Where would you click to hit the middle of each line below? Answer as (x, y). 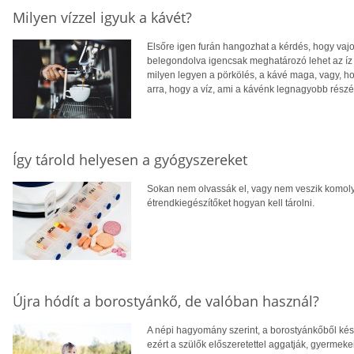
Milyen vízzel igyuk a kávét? (102, 18)
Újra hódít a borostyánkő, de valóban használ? (166, 301)
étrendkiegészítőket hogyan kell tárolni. (231, 203)
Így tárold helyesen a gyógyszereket (130, 160)
